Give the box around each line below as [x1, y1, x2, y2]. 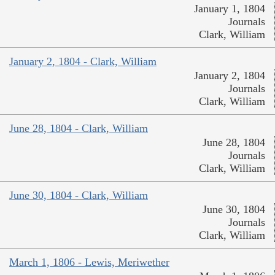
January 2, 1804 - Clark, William [9, 55, 157, 68]
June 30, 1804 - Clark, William [9, 188, 148, 201]
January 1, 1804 [194, 2, 265, 15]
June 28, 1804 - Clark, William [9, 122, 148, 134]
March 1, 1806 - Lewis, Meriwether [9, 255, 169, 268]
